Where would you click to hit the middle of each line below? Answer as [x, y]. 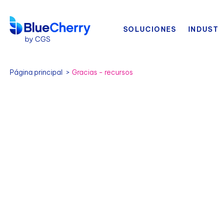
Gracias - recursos [102, 72]
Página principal [36, 72]
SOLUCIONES [150, 29]
